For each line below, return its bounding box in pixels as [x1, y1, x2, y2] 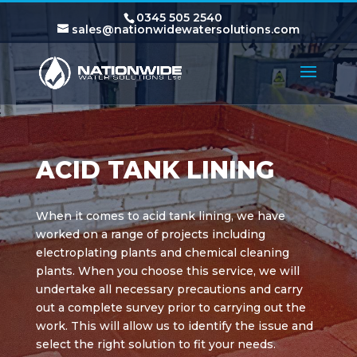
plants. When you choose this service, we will [35, 264, 300, 278]
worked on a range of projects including [35, 227, 265, 241]
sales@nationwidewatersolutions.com [71, 22, 300, 37]
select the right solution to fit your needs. [35, 337, 276, 351]
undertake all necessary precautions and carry [35, 282, 303, 296]
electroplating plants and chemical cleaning [35, 245, 289, 260]
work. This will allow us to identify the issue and [35, 319, 313, 333]
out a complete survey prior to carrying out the [35, 300, 306, 315]
